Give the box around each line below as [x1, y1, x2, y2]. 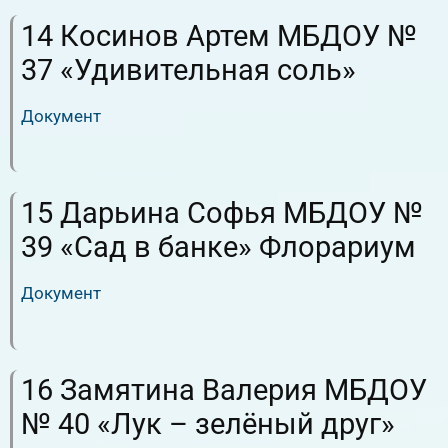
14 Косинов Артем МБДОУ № [21, 18, 417, 53]
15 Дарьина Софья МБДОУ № [21, 195, 423, 230]
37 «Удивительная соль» [21, 52, 356, 87]
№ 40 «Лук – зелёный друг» [21, 406, 395, 441]
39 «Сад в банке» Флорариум [21, 229, 416, 264]
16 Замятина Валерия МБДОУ [21, 372, 427, 407]
